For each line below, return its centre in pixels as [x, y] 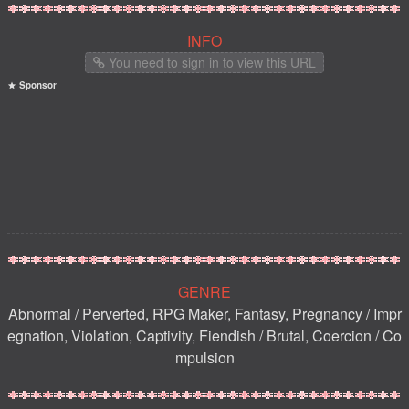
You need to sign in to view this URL [210, 63]
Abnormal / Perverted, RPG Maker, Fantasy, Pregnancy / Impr [204, 314]
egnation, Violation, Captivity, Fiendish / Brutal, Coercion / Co [204, 336]
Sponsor [37, 85]
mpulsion [204, 358]
